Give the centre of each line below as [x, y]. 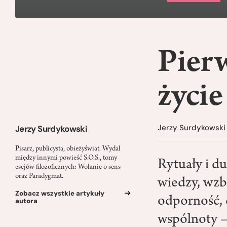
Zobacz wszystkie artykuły [60, 193]
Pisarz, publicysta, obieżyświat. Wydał [68, 149]
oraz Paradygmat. [39, 176]
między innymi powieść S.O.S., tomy [66, 158]
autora [26, 201]
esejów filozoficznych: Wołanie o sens [68, 167]
